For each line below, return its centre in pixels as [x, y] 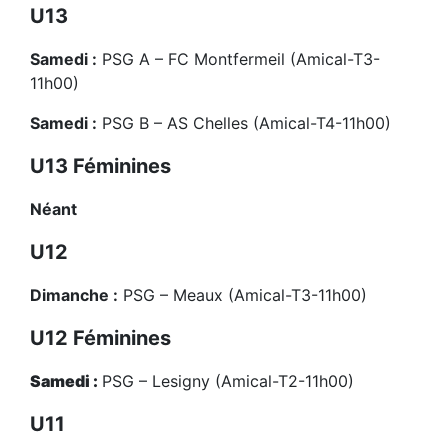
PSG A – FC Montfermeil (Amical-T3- [238, 59]
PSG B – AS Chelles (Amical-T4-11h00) [244, 123]
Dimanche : [74, 295]
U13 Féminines [100, 166]
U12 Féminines [100, 338]
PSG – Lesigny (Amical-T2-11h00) [228, 381]
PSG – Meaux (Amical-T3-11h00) [242, 295]
